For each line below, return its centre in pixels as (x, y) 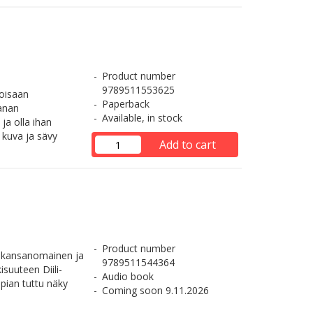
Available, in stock (142, 118)
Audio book (128, 276)
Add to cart (188, 145)
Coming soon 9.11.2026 (155, 290)
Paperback (125, 104)
